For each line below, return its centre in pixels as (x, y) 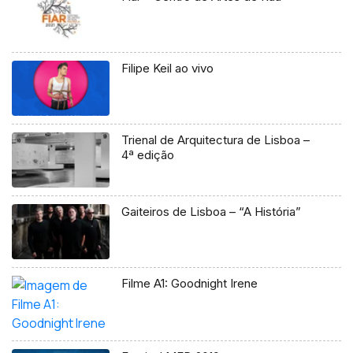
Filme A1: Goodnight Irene (190, 283)
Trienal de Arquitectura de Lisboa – (216, 139)
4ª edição (148, 154)
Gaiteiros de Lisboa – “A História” (212, 211)
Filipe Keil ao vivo (168, 68)
